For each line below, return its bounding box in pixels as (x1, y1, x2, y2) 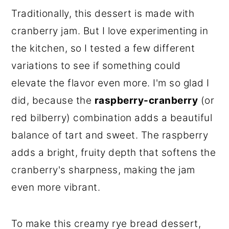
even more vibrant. (11, 181, 101, 194)
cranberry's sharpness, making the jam (11, 164, 195, 176)
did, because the (11, 95, 95, 107)
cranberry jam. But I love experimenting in (11, 25, 209, 37)
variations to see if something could (11, 60, 181, 72)
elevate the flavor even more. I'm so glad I (11, 77, 210, 89)
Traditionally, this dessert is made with (11, 8, 195, 20)
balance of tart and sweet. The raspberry (11, 129, 209, 142)
